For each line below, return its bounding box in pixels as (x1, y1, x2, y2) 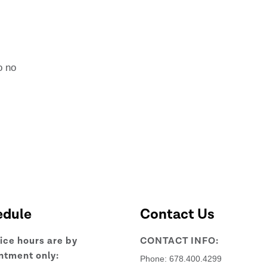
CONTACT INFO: (140, 234, 219, 247)
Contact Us (140, 204, 215, 223)
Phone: (140, 253, 170, 263)
